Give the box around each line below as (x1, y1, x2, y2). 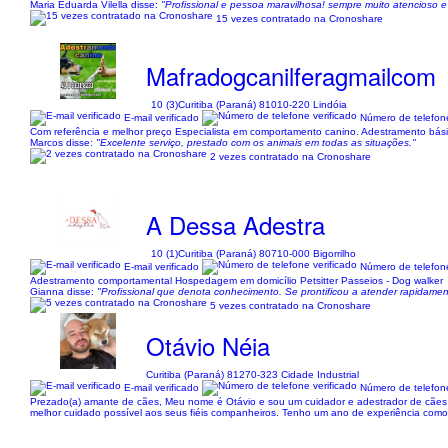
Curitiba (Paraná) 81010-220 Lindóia (178, 99, 348, 110)
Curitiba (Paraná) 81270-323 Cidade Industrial (146, 369, 360, 380)
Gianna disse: (30, 286, 97, 297)
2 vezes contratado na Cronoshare (210, 150, 371, 162)
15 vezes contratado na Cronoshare (216, 12, 383, 24)
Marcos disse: (30, 137, 96, 148)
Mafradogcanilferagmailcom (146, 58, 437, 93)
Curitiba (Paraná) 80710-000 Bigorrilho (178, 248, 357, 259)
